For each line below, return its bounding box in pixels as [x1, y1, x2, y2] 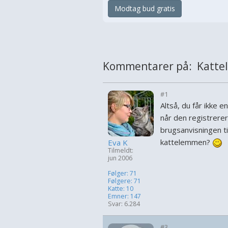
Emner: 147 [108, 192, 141, 201]
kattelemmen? [160, 137, 212, 147]
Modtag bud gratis [115, 4, 175, 13]
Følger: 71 [108, 169, 137, 178]
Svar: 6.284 [108, 199, 140, 208]
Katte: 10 [108, 184, 133, 193]
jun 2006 [108, 154, 132, 162]
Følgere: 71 [108, 177, 141, 185]
